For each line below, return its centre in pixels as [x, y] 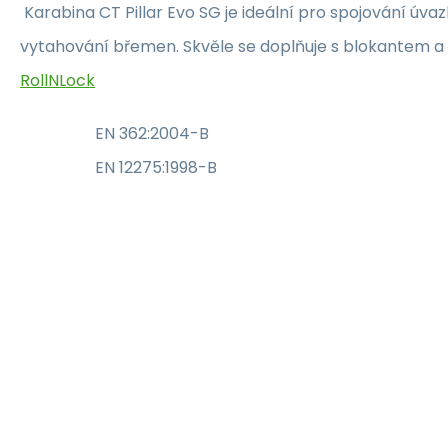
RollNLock [57, 80]
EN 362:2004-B [152, 133]
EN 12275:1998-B [156, 167]
